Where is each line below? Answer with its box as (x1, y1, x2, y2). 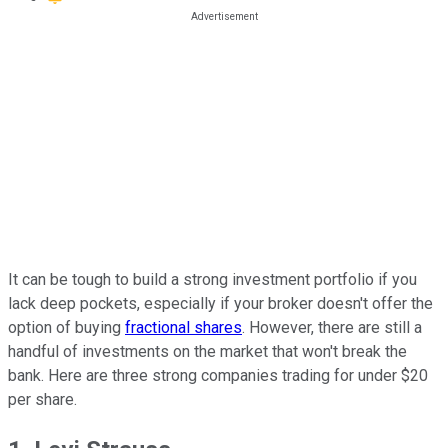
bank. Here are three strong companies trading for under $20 (8, 365, 428, 385)
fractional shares (125, 317, 242, 337)
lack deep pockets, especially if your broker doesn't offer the (8, 293, 433, 313)
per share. (8, 389, 77, 409)
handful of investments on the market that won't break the (8, 341, 407, 361)
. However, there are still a (242, 317, 422, 337)
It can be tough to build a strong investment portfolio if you (8, 269, 417, 289)
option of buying (8, 317, 125, 337)
